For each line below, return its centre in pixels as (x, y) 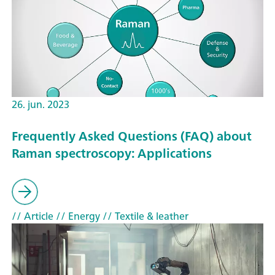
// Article (33, 216)
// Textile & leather (144, 216)
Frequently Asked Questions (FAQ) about (132, 136)
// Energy (77, 216)
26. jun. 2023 (41, 104)
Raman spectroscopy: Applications (112, 153)
